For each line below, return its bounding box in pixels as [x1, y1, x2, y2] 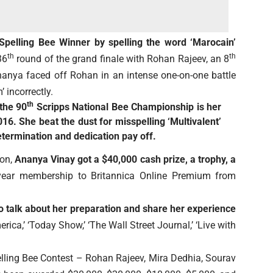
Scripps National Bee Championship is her [34, 101, 222, 113]
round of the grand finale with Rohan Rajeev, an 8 [14, 53, 230, 65]
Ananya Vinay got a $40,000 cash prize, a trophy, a [14, 154, 236, 166]
